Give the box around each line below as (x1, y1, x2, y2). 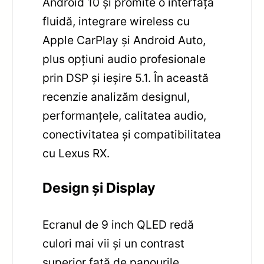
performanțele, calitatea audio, (42, 108, 207, 123)
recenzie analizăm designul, (42, 89, 190, 104)
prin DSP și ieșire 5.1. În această (42, 70, 209, 85)
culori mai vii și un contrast (42, 236, 185, 251)
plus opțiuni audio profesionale (42, 51, 206, 66)
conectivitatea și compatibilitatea (42, 127, 222, 141)
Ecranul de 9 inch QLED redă (42, 217, 194, 232)
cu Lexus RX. (42, 146, 110, 160)
